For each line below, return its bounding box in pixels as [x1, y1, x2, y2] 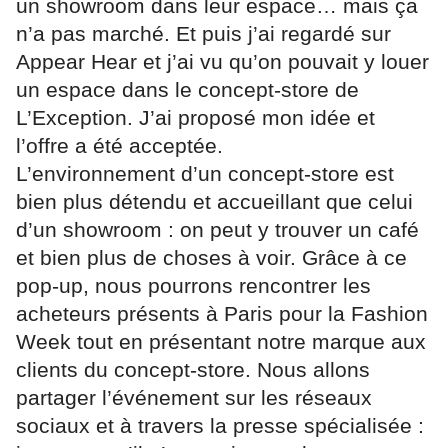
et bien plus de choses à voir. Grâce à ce [16, 245, 407, 269]
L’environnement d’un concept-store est [16, 161, 394, 185]
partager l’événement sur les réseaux [16, 385, 372, 409]
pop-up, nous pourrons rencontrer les [16, 273, 371, 297]
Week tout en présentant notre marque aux [16, 329, 426, 353]
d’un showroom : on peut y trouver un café [16, 217, 419, 241]
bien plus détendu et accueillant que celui [16, 189, 413, 213]
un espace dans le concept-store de [16, 77, 359, 101]
